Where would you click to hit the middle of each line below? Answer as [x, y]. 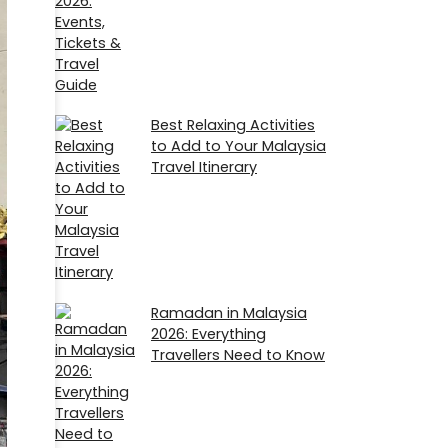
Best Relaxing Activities [233, 125]
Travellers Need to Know [238, 354]
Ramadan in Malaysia [229, 312]
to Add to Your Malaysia [238, 146]
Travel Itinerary [204, 167]
